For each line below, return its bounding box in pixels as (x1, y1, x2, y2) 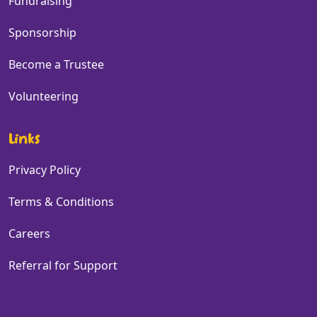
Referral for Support (8, 258, 117, 274)
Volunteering (8, 88, 79, 105)
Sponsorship (8, 25, 76, 41)
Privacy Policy (8, 162, 81, 178)
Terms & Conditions (8, 194, 114, 210)
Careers (8, 226, 50, 242)
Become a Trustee (8, 57, 104, 73)
